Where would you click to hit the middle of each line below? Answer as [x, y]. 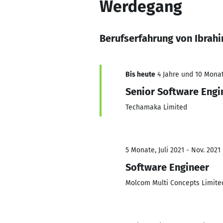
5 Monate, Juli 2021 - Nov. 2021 [173, 150]
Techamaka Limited [156, 107]
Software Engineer [167, 167]
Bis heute [140, 74]
